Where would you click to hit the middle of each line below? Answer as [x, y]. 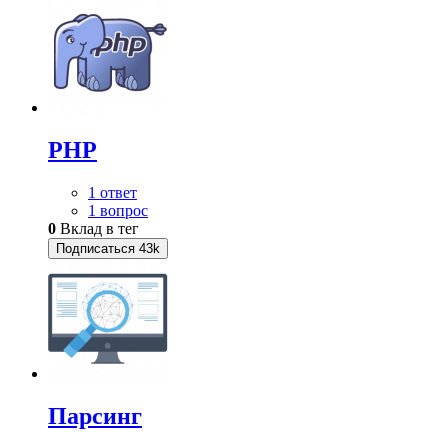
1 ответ [112, 192]
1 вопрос [118, 210]
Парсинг [95, 415]
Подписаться [95, 248]
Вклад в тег [97, 228]
